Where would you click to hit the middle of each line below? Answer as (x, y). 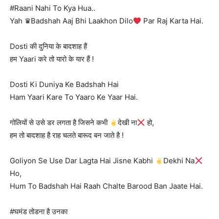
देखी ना (128, 122)
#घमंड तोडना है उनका (39, 211)
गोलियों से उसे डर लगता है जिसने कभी (60, 122)
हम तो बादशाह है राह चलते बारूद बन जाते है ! (67, 135)
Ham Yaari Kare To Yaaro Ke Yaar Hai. (74, 97)
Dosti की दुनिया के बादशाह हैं (48, 46)
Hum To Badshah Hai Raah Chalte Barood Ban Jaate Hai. (106, 186)
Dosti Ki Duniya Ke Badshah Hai (64, 84)
